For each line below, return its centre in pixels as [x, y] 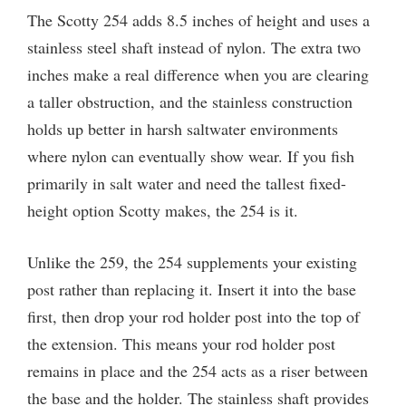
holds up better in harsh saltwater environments [183, 128]
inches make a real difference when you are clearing [198, 74]
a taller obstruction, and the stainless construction [190, 101]
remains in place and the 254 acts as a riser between [198, 370]
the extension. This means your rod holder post [181, 343]
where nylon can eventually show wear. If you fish [191, 155]
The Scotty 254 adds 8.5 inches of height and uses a [198, 19]
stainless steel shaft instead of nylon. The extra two [194, 47]
